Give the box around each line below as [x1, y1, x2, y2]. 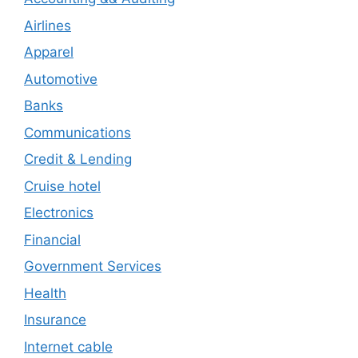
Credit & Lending [24, 151, 132, 167]
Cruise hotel [24, 177, 101, 194]
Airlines [24, 17, 71, 34]
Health [24, 284, 66, 301]
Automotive [24, 70, 97, 87]
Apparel [24, 44, 74, 60]
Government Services [24, 258, 161, 274]
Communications [24, 124, 131, 141]
